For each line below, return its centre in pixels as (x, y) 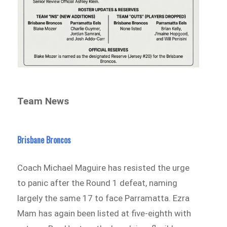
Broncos (59, 140)
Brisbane (32, 140)
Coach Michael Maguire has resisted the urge (104, 167)
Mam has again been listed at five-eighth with (104, 213)
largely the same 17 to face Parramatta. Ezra (104, 198)
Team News (43, 101)
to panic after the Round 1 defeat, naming (98, 183)
